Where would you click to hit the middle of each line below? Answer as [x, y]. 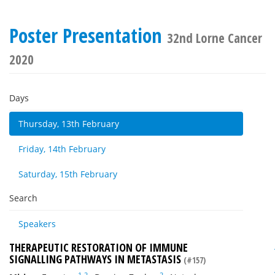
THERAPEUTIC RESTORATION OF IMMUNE [99, 247]
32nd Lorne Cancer [215, 38]
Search [23, 198]
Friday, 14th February [62, 149]
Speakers [37, 224]
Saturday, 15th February [68, 174]
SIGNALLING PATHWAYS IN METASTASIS [96, 259]
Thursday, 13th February [69, 124]
